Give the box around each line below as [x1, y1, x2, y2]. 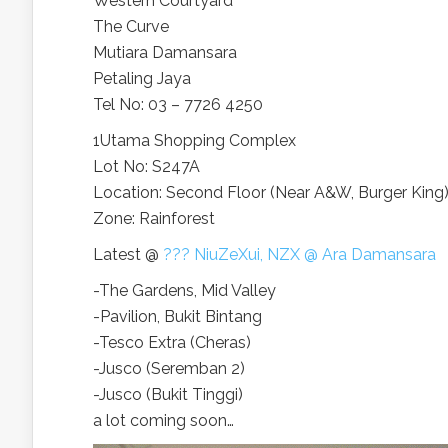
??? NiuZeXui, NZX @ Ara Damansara [163, 245, 436, 264]
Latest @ [93, 245, 163, 264]
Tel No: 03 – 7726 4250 [93, 95, 263, 114]
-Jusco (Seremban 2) [93, 359, 245, 378]
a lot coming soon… [93, 411, 234, 430]
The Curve [93, 17, 169, 36]
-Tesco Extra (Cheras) [93, 333, 251, 352]
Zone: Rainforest [93, 209, 215, 228]
